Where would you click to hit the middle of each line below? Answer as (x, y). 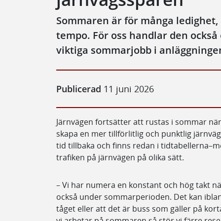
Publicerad (79, 89)
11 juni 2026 (128, 89)
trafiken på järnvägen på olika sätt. (120, 157)
